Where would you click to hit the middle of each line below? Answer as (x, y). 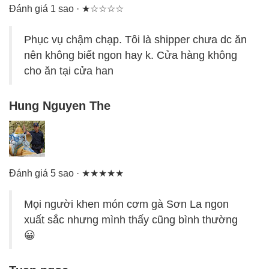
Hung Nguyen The (60, 106)
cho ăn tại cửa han (69, 71)
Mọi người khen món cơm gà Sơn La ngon (126, 204)
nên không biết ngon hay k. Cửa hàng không (131, 56)
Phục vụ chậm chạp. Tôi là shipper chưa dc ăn (135, 40)
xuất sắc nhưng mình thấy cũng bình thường (131, 220)
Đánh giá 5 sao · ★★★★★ (66, 174)
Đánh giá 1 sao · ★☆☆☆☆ (66, 9)
